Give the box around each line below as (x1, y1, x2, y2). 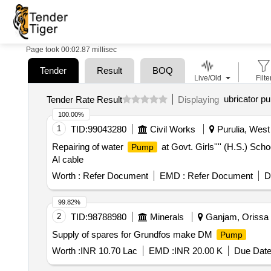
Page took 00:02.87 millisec (26, 45, 117, 54)
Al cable (51, 154, 83, 165)
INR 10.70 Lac (80, 246, 137, 256)
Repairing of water (51, 142, 126, 152)
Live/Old (194, 74, 221, 82)
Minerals (149, 212, 184, 222)
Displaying (177, 94, 224, 105)
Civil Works (149, 124, 195, 134)
